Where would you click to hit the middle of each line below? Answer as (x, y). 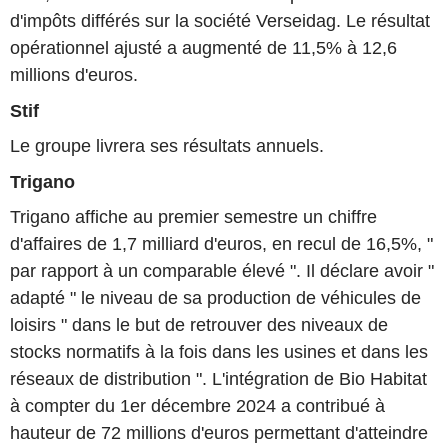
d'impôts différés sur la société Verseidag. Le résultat (220, 20)
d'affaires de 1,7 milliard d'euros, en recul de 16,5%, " (221, 244)
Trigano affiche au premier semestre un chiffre (193, 217)
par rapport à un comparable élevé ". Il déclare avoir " (222, 271)
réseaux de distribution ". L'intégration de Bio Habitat (218, 379)
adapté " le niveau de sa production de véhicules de (215, 298)
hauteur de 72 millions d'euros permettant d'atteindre (219, 433)
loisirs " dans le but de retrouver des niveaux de (199, 325)
